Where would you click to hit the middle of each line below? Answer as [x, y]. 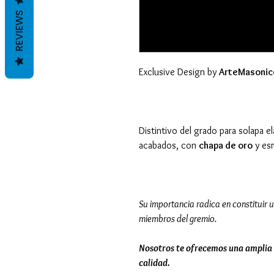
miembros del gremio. [178, 218]
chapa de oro [226, 145]
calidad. [154, 262]
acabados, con [169, 145]
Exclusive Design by [179, 72]
